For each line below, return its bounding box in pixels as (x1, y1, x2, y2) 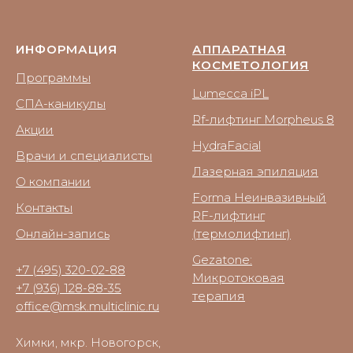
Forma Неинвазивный (192, 190, 326, 206)
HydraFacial (192, 138, 261, 154)
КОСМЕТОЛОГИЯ (192, 58, 309, 73)
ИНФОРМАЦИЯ (16, 42, 117, 58)
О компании (16, 174, 91, 190)
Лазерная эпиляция (192, 164, 318, 180)
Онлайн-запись (16, 226, 110, 242)
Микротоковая (192, 270, 284, 286)
